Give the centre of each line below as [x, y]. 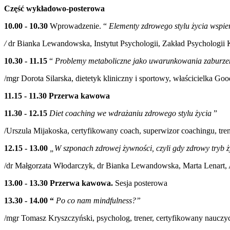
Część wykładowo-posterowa [54, 8]
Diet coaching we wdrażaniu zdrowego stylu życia [130, 113]
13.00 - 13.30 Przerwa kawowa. [60, 183]
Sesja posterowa [141, 183]
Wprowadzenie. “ [78, 26]
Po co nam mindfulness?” [98, 200]
